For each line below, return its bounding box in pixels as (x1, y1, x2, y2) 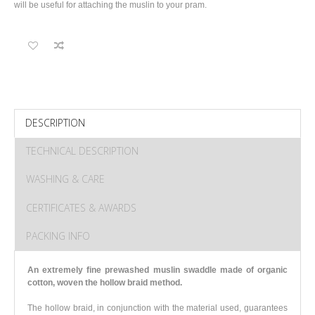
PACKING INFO (26, 229, 90, 243)
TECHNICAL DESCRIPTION (26, 143, 139, 157)
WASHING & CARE (26, 172, 105, 186)
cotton (27, 277, 53, 288)
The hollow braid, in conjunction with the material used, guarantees (27, 302, 288, 313)
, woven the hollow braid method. (53, 277, 182, 288)
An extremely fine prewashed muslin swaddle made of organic (27, 264, 288, 275)
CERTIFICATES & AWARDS (26, 200, 136, 214)
